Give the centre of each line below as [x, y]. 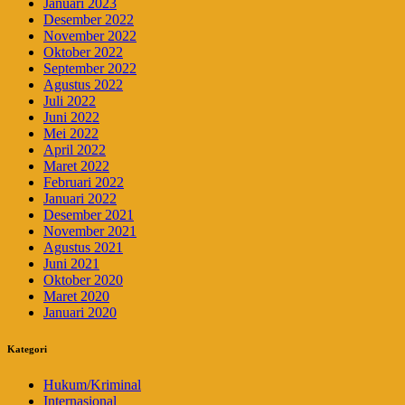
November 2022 [90, 36]
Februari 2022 [84, 183]
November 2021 [90, 231]
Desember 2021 [89, 215]
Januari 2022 [80, 199]
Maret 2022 [76, 166]
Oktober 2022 [83, 52]
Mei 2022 [71, 134]
